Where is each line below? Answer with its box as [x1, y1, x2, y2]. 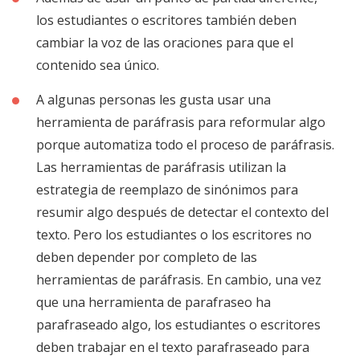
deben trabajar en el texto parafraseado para [36, 337, 309, 356]
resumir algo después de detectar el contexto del [36, 202, 329, 221]
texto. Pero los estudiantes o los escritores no [36, 225, 312, 243]
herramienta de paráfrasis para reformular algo [36, 112, 325, 131]
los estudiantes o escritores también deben [36, 10, 297, 29]
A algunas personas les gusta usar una [36, 90, 271, 108]
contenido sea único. [36, 55, 159, 74]
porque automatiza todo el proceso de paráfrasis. [36, 135, 334, 153]
